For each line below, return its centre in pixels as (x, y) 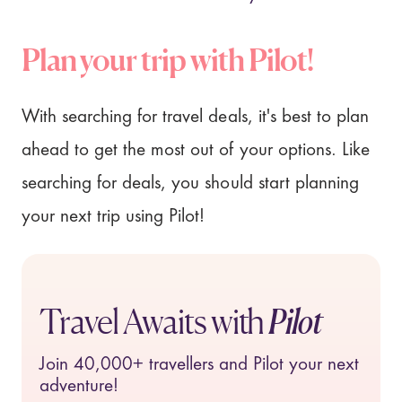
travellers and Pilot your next (251, 365)
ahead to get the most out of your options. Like (196, 150)
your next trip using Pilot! (113, 216)
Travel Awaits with (154, 321)
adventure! (79, 387)
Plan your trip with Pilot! (167, 60)
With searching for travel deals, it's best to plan (195, 117)
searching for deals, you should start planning (190, 183)
